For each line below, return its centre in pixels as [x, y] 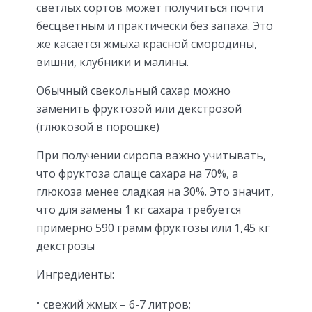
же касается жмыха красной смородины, [147, 44]
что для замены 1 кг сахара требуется [139, 210]
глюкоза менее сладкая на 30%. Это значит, [155, 192]
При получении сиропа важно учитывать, [151, 156]
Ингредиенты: [75, 275]
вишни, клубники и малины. [112, 62]
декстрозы [65, 246]
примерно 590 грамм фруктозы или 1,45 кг [153, 228]
